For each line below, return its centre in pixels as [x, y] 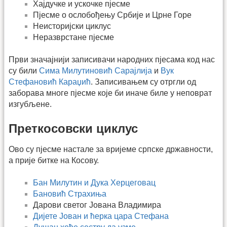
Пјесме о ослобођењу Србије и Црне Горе [112, 15]
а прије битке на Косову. [54, 160]
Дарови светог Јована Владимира [97, 205]
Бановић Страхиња [70, 194]
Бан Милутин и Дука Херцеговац [94, 183]
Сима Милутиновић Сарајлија [96, 71]
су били [24, 71]
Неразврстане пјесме [73, 37]
